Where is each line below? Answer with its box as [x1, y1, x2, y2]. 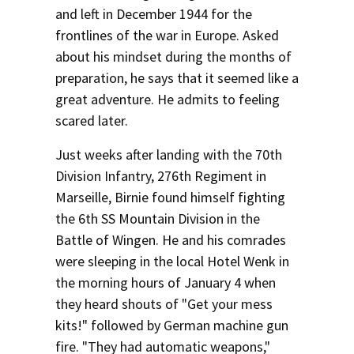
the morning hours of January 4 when [55, 273, 276, 292]
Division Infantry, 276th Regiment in [55, 167, 266, 185]
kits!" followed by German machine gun [55, 316, 288, 334]
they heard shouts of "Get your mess [55, 295, 273, 313]
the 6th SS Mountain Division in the [55, 209, 260, 228]
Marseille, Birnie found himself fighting [55, 188, 285, 206]
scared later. [55, 111, 128, 130]
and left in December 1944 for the [55, 5, 252, 23]
